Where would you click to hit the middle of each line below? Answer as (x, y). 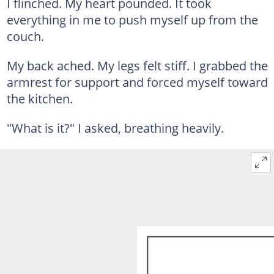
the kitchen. (39, 98)
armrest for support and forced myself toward (137, 82)
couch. (25, 36)
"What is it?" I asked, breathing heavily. (115, 128)
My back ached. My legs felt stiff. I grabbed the (137, 65)
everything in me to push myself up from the (132, 19)
